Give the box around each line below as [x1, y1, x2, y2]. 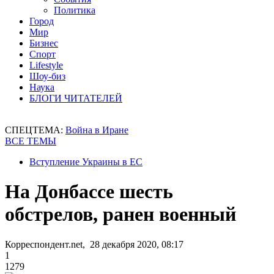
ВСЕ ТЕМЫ [5, 136, 56, 146]
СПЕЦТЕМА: [5, 125, 65, 135]
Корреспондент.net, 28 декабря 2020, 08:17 [5, 239, 183, 250]
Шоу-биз [29, 71, 65, 81]
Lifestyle [29, 60, 63, 70]
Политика [54, 5, 95, 15]
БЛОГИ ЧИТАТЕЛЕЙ [29, 93, 122, 103]
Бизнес [29, 38, 58, 48]
